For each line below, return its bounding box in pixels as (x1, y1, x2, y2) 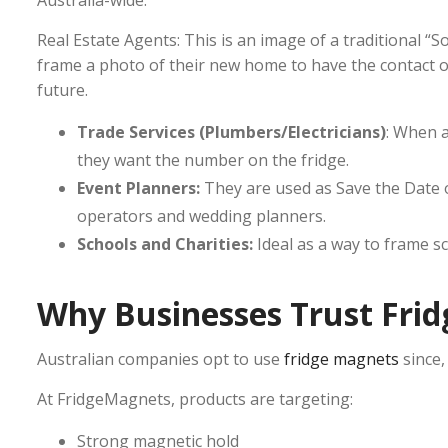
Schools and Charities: (77, 233, 253, 256)
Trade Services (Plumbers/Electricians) (77, 121, 386, 144)
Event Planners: (77, 177, 200, 200)
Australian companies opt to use (37, 348, 284, 371)
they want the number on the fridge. (77, 149, 349, 172)
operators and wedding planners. (77, 205, 326, 228)
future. (37, 79, 88, 102)
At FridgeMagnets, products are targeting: (37, 388, 353, 411)
